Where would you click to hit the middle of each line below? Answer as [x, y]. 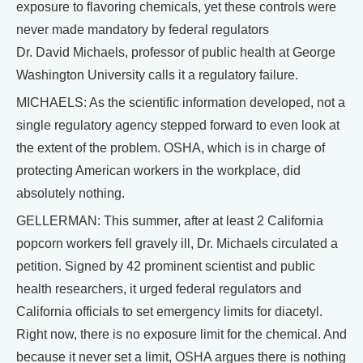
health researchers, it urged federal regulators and [159, 289]
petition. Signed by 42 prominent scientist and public [166, 267]
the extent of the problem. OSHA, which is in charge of [171, 148]
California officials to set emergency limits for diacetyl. [169, 312]
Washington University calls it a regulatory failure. [157, 75]
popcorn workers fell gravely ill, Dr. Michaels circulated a [177, 244]
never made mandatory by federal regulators [143, 30]
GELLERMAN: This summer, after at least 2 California [170, 221]
